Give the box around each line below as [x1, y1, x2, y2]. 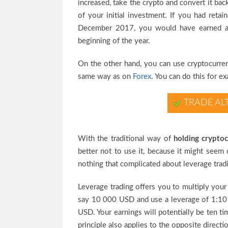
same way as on [78, 73, 133, 80]
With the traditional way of [78, 135, 174, 142]
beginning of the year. [78, 37, 150, 45]
